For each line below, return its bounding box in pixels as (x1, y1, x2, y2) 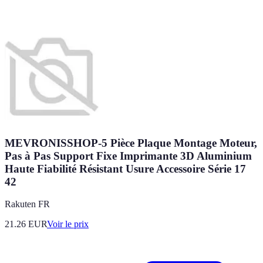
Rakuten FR (5, 199, 50, 210)
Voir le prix (47, 219, 89, 230)
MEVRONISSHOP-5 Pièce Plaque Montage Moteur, (5, 136, 257, 149)
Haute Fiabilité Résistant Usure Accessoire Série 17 (5, 162, 246, 175)
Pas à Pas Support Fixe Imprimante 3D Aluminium (5, 149, 252, 162)
